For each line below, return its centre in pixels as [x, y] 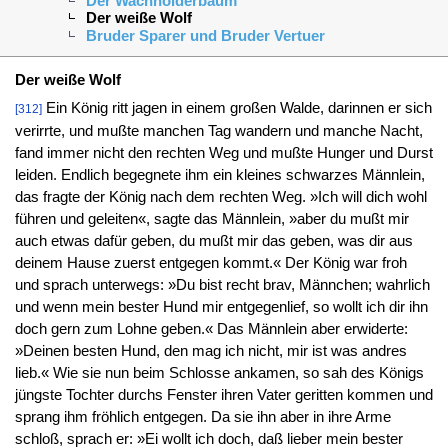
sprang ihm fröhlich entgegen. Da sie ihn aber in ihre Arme [202, 416]
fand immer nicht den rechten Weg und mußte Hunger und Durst [223, 152]
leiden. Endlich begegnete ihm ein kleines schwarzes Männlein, [219, 174]
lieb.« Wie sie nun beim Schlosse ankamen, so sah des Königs [219, 372]
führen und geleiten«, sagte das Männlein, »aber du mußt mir [211, 218]
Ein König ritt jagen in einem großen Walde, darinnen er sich [236, 107]
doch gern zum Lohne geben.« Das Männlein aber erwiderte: [211, 328]
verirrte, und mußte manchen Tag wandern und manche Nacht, [218, 130]
